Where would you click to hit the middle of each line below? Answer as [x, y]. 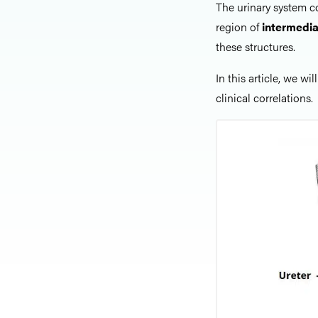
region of [237, 27]
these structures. [256, 46]
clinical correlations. [264, 98]
